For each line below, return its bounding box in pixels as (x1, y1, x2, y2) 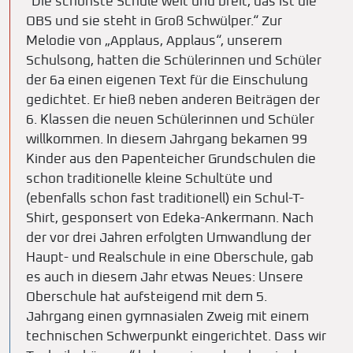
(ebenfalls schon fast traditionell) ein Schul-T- (26, 192, 304, 206)
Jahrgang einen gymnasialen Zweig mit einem (26, 310, 309, 324)
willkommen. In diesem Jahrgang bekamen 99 (26, 133, 307, 147)
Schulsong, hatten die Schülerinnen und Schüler (26, 54, 321, 68)
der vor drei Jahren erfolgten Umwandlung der (26, 232, 311, 245)
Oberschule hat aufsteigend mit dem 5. (26, 291, 267, 304)
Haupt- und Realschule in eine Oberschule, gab (26, 251, 314, 265)
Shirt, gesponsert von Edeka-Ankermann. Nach (26, 212, 314, 225)
